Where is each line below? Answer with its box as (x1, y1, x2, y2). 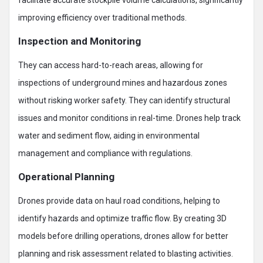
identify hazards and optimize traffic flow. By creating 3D (18, 213, 227, 223)
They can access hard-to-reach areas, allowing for (18, 60, 203, 70)
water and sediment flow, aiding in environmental (18, 130, 200, 140)
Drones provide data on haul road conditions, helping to (18, 195, 220, 205)
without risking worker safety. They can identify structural (18, 95, 230, 105)
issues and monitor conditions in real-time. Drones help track (18, 113, 241, 123)
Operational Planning (18, 170, 114, 183)
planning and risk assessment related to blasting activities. (18, 248, 233, 258)
